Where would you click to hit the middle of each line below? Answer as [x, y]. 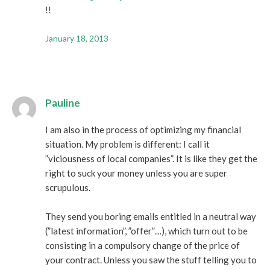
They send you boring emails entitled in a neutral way [151, 216]
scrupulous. [68, 187]
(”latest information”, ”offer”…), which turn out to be [146, 231]
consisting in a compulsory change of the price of [143, 245]
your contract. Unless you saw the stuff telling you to [151, 260]
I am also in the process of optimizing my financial [143, 130]
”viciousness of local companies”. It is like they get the [151, 159]
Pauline [63, 103]
